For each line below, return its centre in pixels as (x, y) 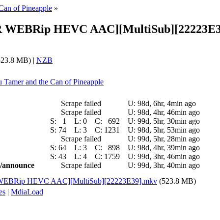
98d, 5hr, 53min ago (169, 130)
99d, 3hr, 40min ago (169, 165)
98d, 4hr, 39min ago (169, 147)
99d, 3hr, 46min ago (169, 156)
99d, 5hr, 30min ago (169, 121)
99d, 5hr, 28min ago (169, 138)
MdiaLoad (27, 192)
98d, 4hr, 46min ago (169, 112)
